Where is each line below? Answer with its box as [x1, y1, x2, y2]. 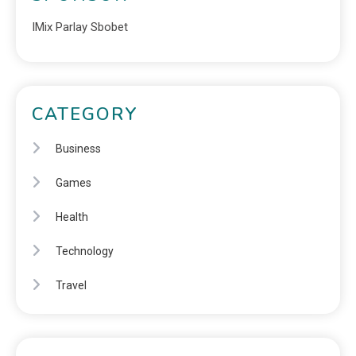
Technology [56, 245, 114, 258]
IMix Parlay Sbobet [32, 20, 128, 35]
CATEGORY [32, 103, 138, 127]
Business [56, 142, 101, 156]
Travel [56, 279, 87, 292]
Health [56, 211, 88, 224]
